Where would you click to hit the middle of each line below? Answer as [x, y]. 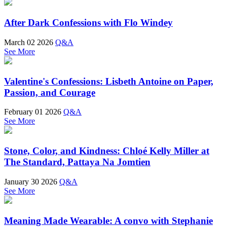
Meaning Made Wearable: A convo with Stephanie [108, 220]
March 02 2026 [29, 42]
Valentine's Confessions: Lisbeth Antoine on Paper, [109, 81]
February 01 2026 [33, 112]
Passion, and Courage [50, 92]
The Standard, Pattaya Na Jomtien [77, 162]
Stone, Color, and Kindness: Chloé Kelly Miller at [107, 151]
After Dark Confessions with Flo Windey [88, 23]
